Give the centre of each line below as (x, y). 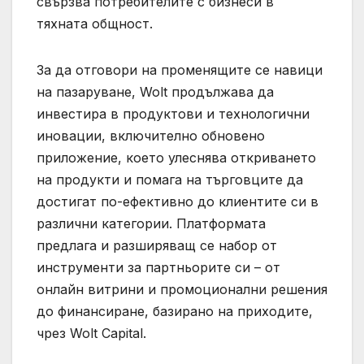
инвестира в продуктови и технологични (173, 114)
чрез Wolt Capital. (93, 334)
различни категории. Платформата (151, 224)
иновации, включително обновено (151, 136)
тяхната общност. (95, 24)
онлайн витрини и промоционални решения (182, 290)
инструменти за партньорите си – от (158, 268)
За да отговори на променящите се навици (180, 70)
